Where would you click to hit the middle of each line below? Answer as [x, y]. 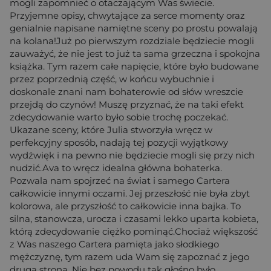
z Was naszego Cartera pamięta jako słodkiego [114, 244]
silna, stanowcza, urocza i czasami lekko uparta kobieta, [134, 218]
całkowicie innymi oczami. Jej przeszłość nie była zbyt [130, 193]
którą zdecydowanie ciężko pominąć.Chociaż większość [134, 231]
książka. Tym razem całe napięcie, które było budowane [134, 66]
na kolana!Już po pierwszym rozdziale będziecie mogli [132, 41]
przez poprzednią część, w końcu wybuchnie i [112, 79]
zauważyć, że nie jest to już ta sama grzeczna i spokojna [135, 53]
